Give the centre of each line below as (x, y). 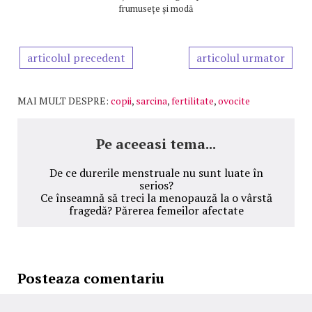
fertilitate (193, 101)
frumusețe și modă (156, 9)
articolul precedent (76, 58)
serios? (156, 186)
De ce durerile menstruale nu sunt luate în (156, 173)
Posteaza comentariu (91, 279)
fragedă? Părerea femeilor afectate (156, 211)
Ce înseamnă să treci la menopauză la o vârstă (156, 198)
